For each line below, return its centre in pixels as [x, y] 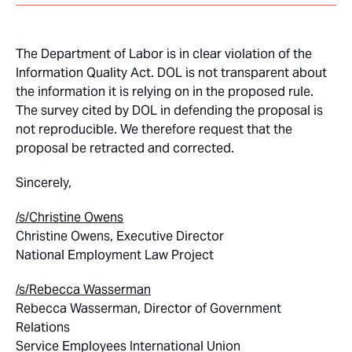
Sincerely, [44, 183]
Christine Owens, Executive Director [120, 236]
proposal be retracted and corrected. [125, 148]
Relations [43, 328]
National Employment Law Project [115, 255]
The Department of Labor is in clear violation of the [164, 54]
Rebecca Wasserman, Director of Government [148, 309]
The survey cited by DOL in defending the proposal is [169, 111]
